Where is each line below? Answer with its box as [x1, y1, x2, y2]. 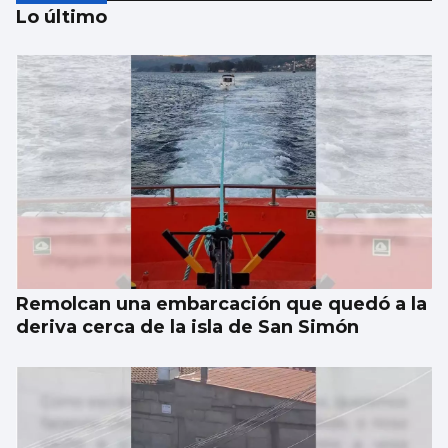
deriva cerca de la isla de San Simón [16, 316, 359, 339]
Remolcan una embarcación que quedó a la [16, 293, 427, 316]
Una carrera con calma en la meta [16, 197, 332, 220]
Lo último [16, 6, 107, 29]
